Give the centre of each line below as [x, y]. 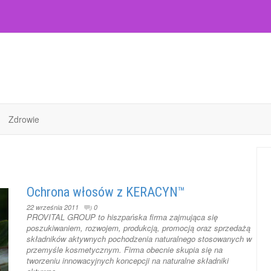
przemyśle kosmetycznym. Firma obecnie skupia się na [125, 250]
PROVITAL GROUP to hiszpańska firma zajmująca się [122, 217]
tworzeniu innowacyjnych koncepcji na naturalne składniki [128, 260]
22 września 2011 [53, 207]
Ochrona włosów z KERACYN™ [106, 192]
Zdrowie [24, 119]
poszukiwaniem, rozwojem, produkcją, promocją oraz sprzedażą [139, 228]
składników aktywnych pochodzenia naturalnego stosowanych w [139, 239]
